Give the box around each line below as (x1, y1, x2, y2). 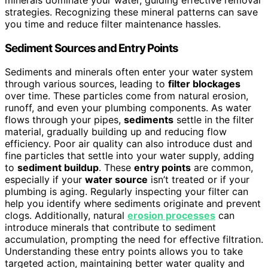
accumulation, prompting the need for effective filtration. (5, 233, 263, 246)
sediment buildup (17, 162, 99, 174)
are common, (191, 162, 253, 174)
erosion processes (127, 209, 215, 222)
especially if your (5, 173, 85, 186)
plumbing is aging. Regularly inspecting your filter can (5, 185, 248, 198)
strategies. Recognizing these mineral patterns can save (5, 5, 258, 18)
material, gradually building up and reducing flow (5, 126, 227, 138)
